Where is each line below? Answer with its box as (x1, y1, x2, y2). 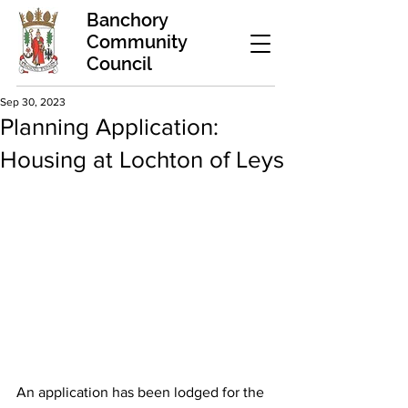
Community (87, 31, 187, 53)
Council (87, 53, 152, 75)
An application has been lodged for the (16, 384, 268, 401)
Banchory (87, 9, 168, 31)
